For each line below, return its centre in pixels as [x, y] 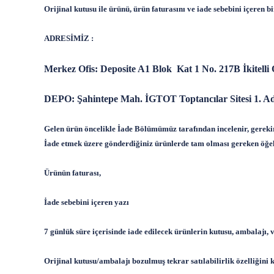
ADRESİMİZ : [69, 38]
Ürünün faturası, [72, 173]
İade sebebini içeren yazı [87, 202]
